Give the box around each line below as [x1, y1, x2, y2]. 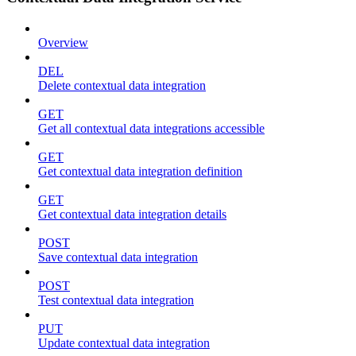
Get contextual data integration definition [38, 164, 242, 178]
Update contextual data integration [38, 335, 210, 350]
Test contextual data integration [38, 292, 194, 307]
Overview [38, 35, 88, 49]
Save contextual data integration [38, 250, 198, 264]
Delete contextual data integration [38, 78, 206, 92]
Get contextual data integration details [38, 207, 226, 221]
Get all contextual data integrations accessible [38, 121, 265, 135]
